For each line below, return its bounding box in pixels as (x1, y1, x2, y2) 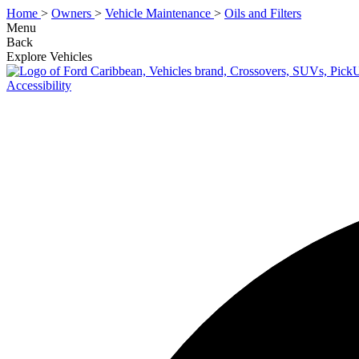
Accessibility (6, 79, 71, 92)
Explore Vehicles (6, 50, 92, 63)
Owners (51, 6, 91, 20)
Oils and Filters (224, 6, 301, 20)
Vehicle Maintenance (105, 6, 211, 20)
